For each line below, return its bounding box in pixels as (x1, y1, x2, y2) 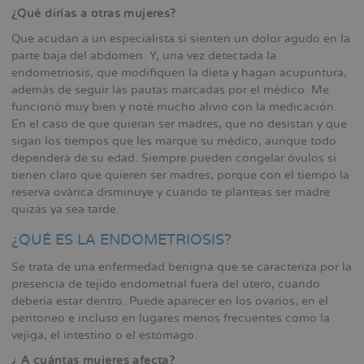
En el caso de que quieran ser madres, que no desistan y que (11, 116, 347, 131)
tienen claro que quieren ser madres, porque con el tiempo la (11, 167, 349, 182)
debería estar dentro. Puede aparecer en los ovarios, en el (11, 293, 328, 308)
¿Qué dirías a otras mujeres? (11, 6, 176, 21)
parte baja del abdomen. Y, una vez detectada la (11, 48, 276, 63)
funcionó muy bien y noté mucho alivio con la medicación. (11, 99, 337, 114)
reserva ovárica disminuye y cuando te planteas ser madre (11, 184, 330, 199)
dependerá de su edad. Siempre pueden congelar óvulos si (11, 150, 336, 165)
